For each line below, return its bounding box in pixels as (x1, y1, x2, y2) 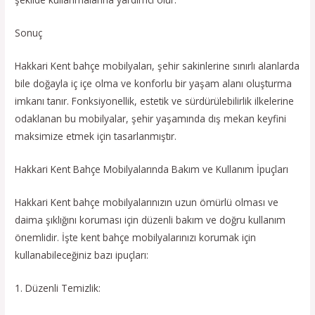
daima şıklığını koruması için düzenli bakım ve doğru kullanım (15, 212, 286, 226)
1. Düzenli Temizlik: (15, 281, 101, 295)
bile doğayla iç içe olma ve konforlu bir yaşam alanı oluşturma (15, 76, 292, 90)
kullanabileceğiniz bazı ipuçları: (15, 247, 149, 262)
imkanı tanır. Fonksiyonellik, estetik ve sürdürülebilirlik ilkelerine (15, 94, 295, 108)
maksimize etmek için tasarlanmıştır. (15, 129, 177, 143)
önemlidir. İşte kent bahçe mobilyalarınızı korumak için (15, 230, 257, 244)
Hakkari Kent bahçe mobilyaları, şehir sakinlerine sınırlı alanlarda (15, 58, 300, 72)
